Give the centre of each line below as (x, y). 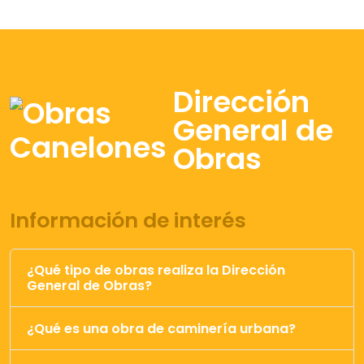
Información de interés (128, 221)
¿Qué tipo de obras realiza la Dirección (156, 270)
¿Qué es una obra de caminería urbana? (161, 328)
